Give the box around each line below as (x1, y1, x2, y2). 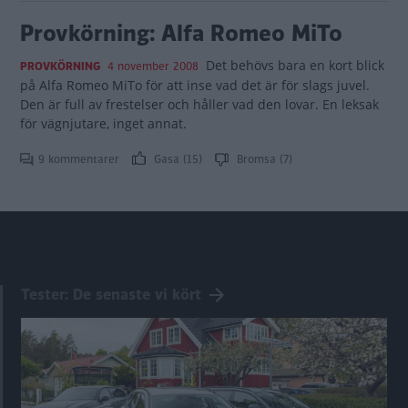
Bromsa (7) (233, 151, 292, 168)
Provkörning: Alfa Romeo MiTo (20, 17, 342, 49)
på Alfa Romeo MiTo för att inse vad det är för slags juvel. (20, 76, 370, 94)
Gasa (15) (150, 151, 206, 168)
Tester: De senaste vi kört (21, 284, 201, 306)
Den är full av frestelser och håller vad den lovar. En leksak (20, 96, 379, 113)
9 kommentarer (38, 151, 123, 168)
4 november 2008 (107, 58, 199, 75)
